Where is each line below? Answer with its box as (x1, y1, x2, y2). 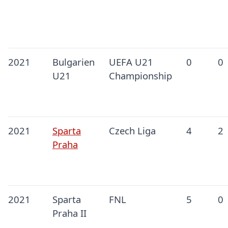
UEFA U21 (108, 55, 153, 69)
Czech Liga (108, 124, 156, 137)
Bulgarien (52, 55, 95, 69)
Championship (108, 69, 172, 82)
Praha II (52, 207, 87, 220)
